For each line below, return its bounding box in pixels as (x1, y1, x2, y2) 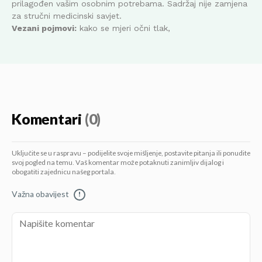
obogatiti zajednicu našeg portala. (12, 167, 116, 177)
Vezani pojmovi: (12, 23, 77, 33)
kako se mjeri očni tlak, (77, 23, 173, 33)
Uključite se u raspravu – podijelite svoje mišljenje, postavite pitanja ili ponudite (12, 149, 250, 158)
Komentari (12, 111, 82, 129)
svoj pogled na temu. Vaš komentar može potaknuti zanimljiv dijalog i (12, 158, 224, 167)
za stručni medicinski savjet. (12, 11, 122, 20)
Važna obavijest (12, 189, 69, 199)
